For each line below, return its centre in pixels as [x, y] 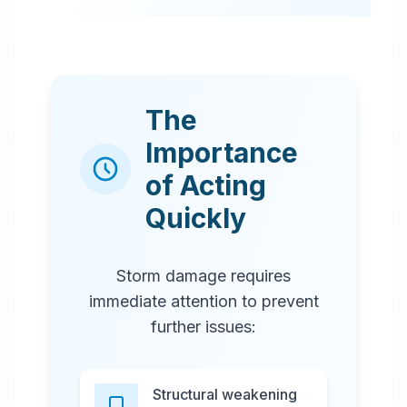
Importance [222, 153]
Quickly [196, 218]
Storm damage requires [203, 276]
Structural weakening [225, 394]
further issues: [203, 327]
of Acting [206, 185]
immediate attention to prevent [203, 301]
